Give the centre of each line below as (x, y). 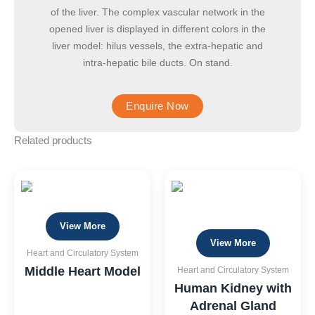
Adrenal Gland (233, 306)
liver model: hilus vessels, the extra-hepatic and (157, 45)
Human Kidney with (233, 289)
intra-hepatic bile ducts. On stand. (157, 62)
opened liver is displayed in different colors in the (157, 28)
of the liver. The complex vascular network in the (157, 12)
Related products (53, 140)
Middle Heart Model (82, 272)
